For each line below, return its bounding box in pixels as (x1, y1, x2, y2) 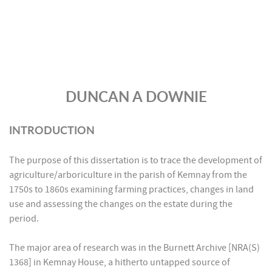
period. (9, 213, 39, 224)
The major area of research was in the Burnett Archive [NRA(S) (9, 242, 260, 253)
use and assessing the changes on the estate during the (9, 199, 233, 209)
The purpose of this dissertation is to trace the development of (9, 155, 262, 166)
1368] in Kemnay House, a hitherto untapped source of (9, 257, 230, 268)
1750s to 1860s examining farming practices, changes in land (9, 184, 254, 195)
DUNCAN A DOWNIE (65, 88, 207, 105)
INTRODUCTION (9, 124, 95, 137)
